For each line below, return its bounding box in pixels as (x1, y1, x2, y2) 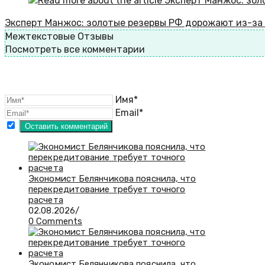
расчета (28, 195, 63, 206)
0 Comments (28, 216, 82, 227)
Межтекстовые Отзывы (5, 31, 114, 43)
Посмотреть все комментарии (5, 44, 145, 56)
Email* (115, 107, 143, 119)
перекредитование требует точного (28, 184, 186, 195)
